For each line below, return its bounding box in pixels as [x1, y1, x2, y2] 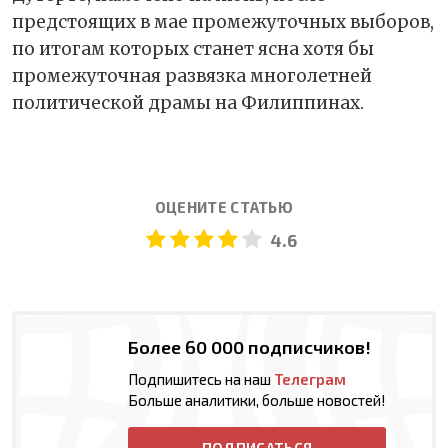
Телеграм [274, 369, 346, 388]
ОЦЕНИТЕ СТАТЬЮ [154, 197, 294, 216]
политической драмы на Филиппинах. [12, 91, 364, 114]
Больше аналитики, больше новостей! [128, 390, 386, 409]
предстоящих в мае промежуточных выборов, [12, 10, 434, 33]
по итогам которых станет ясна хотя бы [12, 37, 374, 60]
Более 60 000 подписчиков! [128, 335, 371, 358]
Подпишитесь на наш [128, 369, 274, 388]
